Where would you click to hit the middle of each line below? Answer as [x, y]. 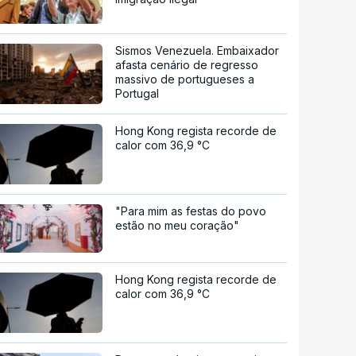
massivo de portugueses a [185, 79]
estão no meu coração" [178, 226]
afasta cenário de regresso [187, 65]
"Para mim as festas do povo [191, 211]
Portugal [137, 94]
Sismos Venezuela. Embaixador [197, 51]
